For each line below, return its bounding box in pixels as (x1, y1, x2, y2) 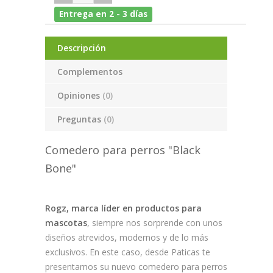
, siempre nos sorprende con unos (87, 217, 222, 229)
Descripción (57, 42, 106, 54)
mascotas (45, 217, 87, 229)
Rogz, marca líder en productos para (45, 202, 202, 214)
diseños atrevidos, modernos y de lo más (45, 232, 208, 244)
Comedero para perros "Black (45, 143, 200, 158)
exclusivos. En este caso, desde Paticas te (45, 246, 210, 258)
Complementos (57, 66, 122, 78)
